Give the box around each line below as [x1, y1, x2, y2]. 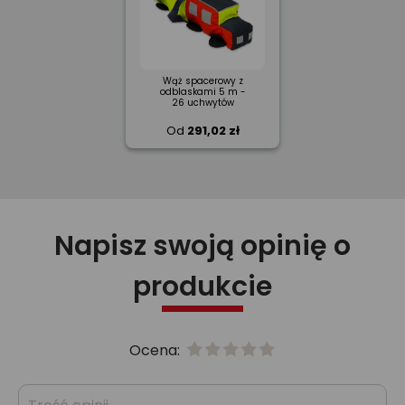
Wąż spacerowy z [162, 74, 243, 88]
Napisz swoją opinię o [54, 227, 351, 265]
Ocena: [129, 340, 184, 361]
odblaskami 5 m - [159, 85, 246, 99]
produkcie [133, 268, 272, 306]
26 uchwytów [171, 96, 234, 109]
